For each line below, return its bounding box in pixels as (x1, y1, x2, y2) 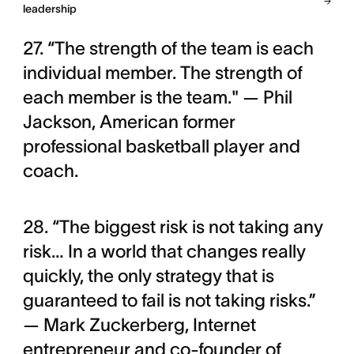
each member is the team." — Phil (22, 87, 292, 107)
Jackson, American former (22, 111, 235, 132)
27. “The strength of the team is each (22, 38, 314, 58)
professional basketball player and (22, 136, 300, 156)
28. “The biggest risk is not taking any (22, 217, 323, 237)
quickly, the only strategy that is (22, 265, 274, 286)
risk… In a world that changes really (22, 241, 306, 262)
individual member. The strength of (22, 62, 303, 83)
